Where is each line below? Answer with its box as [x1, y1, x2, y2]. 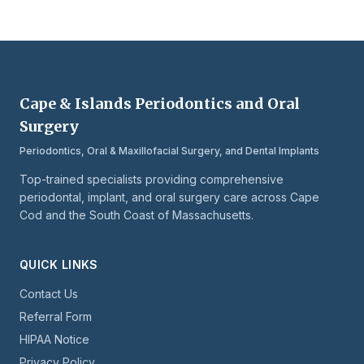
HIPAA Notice [19, 332, 89, 347]
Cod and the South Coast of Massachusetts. [19, 208, 253, 223]
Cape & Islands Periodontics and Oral [19, 94, 300, 114]
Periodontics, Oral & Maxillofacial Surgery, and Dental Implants [19, 145, 319, 158]
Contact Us [19, 287, 78, 301]
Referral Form [19, 310, 92, 324]
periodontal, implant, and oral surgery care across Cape [19, 190, 319, 205]
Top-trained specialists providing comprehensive [19, 172, 284, 187]
